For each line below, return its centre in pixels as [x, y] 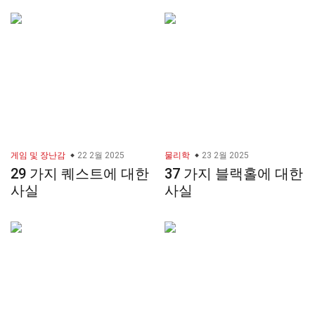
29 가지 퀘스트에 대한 [80, 174]
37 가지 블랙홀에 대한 [234, 174]
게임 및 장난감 [38, 156]
